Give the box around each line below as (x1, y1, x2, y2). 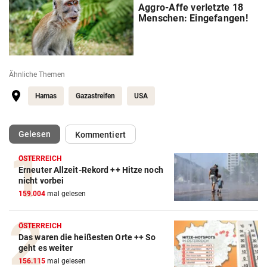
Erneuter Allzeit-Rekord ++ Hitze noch (18, 164, 163, 175)
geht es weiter (18, 243, 73, 253)
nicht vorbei (18, 175, 64, 185)
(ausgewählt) (49, 128, 101, 138)
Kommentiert (74, 129, 126, 139)
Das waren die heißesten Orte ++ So (18, 232, 156, 242)
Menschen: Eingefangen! (138, 12, 248, 24)
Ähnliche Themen (9, 70, 65, 79)
